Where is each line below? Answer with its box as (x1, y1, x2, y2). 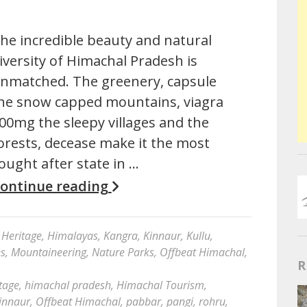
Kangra (103, 228, 138, 243)
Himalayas (47, 228, 98, 243)
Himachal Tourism (116, 278, 204, 293)
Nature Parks (92, 245, 154, 260)
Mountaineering (11, 245, 86, 260)
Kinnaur (143, 228, 181, 243)
